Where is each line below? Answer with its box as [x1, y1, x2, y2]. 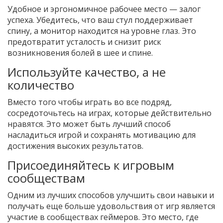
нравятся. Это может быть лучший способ [7, 118, 171, 130]
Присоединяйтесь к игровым [7, 157, 174, 174]
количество [7, 77, 74, 94]
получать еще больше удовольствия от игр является [7, 201, 215, 212]
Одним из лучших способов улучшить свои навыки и [7, 190, 214, 201]
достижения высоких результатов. [7, 140, 143, 152]
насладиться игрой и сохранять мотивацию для [7, 129, 196, 141]
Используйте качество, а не [7, 64, 166, 81]
